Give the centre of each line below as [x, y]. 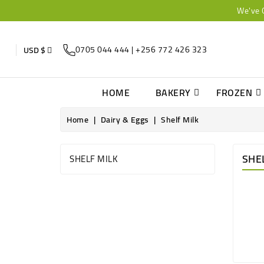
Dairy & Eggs [125, 120]
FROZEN [234, 93]
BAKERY [173, 93]
